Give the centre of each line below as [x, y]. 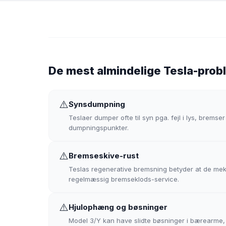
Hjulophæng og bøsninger [118, 207]
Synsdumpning [97, 104]
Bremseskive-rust [104, 156]
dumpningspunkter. [99, 128]
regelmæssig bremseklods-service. [124, 179]
